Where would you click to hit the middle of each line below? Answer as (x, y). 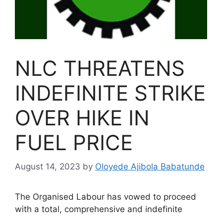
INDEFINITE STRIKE (110, 93)
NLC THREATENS (100, 68)
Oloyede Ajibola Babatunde (150, 167)
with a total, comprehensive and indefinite (99, 209)
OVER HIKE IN (82, 117)
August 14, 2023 (48, 167)
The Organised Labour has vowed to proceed (106, 197)
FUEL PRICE (74, 142)
